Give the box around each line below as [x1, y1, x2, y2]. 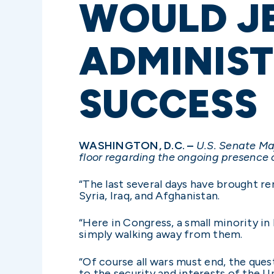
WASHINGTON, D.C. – [79, 139, 194, 152]
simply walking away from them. [79, 228, 243, 242]
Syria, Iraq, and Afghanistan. [79, 189, 220, 203]
